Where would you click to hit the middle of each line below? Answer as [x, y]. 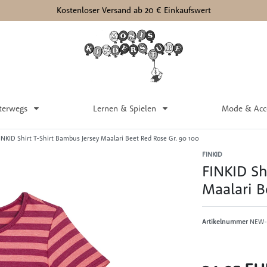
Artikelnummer [226, 222]
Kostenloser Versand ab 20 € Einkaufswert [133, 10]
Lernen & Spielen [125, 108]
